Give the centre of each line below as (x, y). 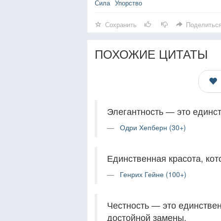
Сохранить (121, 24)
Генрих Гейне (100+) (153, 174)
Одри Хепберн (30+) (153, 127)
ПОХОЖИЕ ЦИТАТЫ (151, 54)
